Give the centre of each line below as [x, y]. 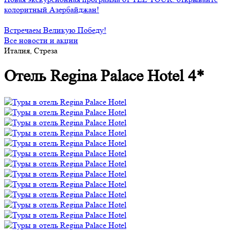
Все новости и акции [41, 40]
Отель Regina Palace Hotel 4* [104, 76]
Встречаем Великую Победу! [55, 30]
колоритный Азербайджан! [52, 9]
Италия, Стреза [31, 51]
